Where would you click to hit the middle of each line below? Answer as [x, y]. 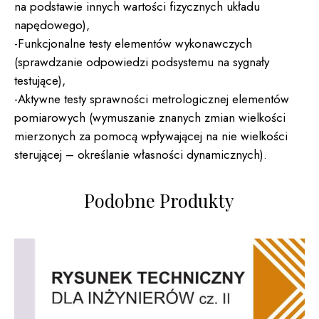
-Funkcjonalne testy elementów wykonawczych [133, 43]
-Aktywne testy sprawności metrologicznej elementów [152, 99]
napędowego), [52, 25]
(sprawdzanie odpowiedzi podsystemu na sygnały [142, 62]
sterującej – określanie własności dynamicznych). [141, 154]
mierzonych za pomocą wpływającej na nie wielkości [151, 136]
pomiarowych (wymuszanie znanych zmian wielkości [150, 117]
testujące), [40, 80]
